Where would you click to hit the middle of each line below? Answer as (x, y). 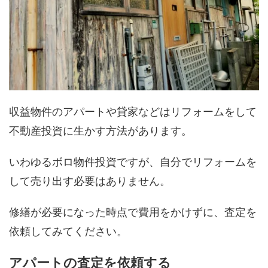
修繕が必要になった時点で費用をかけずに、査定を (133, 212)
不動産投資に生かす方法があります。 (100, 131)
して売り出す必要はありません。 (90, 181)
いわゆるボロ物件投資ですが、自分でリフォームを (133, 162)
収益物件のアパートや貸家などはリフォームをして (133, 112)
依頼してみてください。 (68, 232)
